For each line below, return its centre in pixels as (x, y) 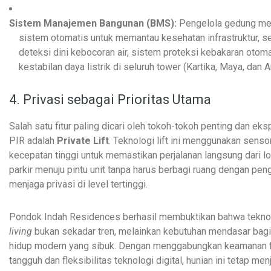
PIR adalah (33, 140)
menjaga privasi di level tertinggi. (78, 184)
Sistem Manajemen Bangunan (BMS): (93, 23)
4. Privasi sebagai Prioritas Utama (110, 99)
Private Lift (83, 140)
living (21, 231)
